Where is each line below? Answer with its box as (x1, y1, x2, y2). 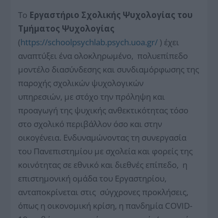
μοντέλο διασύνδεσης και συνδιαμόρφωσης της (18, 63, 200, 75)
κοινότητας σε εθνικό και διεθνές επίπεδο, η (18, 159, 188, 170)
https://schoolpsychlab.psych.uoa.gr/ (20, 36, 158, 48)
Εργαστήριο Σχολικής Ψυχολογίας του (29, 9, 193, 20)
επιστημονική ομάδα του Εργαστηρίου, (18, 172, 167, 184)
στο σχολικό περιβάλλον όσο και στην (18, 118, 163, 129)
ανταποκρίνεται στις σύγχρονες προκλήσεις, (18, 186, 189, 198)
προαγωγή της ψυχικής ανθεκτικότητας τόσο (18, 104, 189, 116)
